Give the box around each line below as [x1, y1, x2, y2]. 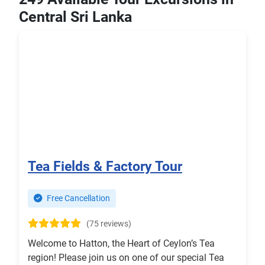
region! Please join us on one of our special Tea [28, 252, 224, 264]
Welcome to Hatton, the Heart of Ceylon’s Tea [28, 238, 215, 250]
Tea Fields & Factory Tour [28, 158, 182, 175]
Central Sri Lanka [19, 8, 132, 26]
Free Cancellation [45, 193, 110, 204]
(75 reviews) [86, 219, 131, 230]
